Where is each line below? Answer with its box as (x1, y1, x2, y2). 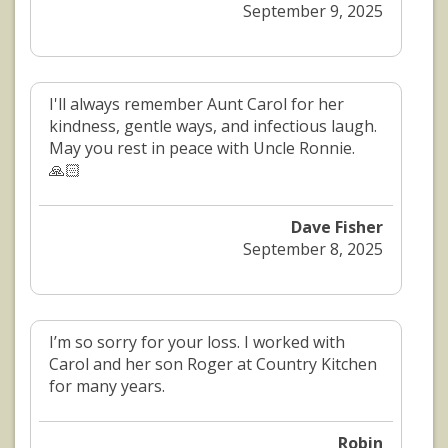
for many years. (49, 375, 165, 398)
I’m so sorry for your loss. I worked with (49, 331, 345, 354)
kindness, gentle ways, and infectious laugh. (49, 115, 377, 138)
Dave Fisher (291, 216, 384, 239)
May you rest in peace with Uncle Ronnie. (49, 137, 355, 160)
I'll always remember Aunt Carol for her (49, 93, 344, 116)
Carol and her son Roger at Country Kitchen (49, 353, 377, 376)
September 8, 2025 (243, 238, 384, 261)
